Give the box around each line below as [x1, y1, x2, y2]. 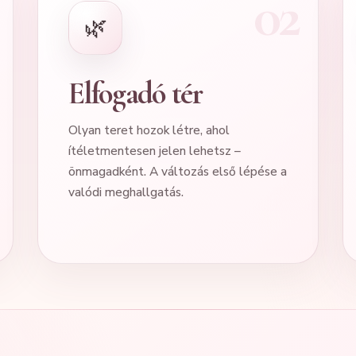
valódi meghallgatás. [68, 183, 184, 200]
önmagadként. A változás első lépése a [68, 162, 288, 180]
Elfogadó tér [68, 74, 203, 112]
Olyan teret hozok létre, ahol [68, 121, 230, 138]
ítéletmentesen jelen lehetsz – [68, 141, 242, 159]
